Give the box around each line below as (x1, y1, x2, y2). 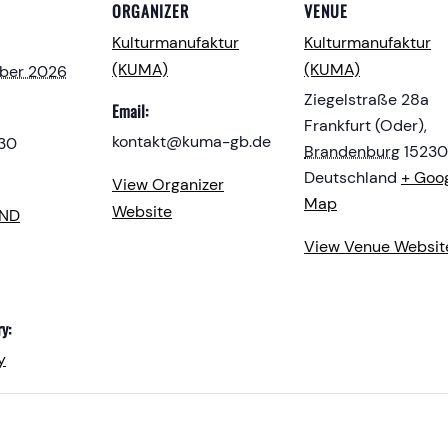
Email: (112, 99, 148, 123)
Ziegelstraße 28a (304, 89, 429, 110)
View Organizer (112, 174, 224, 195)
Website (112, 201, 172, 222)
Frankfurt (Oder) (304, 115, 424, 136)
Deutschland (304, 167, 397, 188)
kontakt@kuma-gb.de (112, 131, 271, 152)
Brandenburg (304, 141, 400, 162)
